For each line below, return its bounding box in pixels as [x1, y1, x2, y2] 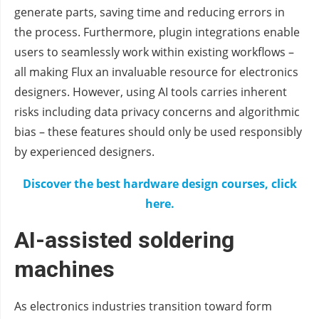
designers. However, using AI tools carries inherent [14, 84, 287, 100]
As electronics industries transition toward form [14, 298, 272, 315]
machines [14, 256, 115, 283]
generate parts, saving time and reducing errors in [14, 4, 285, 21]
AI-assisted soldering [14, 226, 234, 254]
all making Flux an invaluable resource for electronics [14, 64, 298, 80]
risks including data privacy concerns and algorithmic [14, 104, 300, 120]
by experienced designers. [14, 144, 155, 160]
